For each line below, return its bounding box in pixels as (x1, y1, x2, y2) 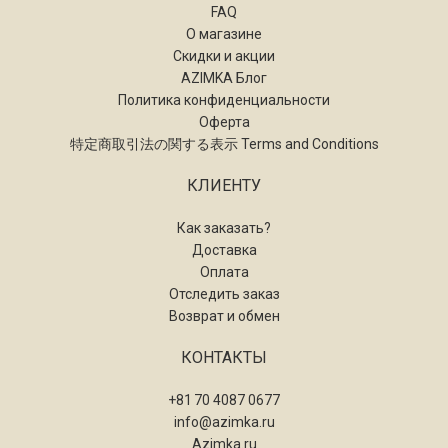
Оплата (199, 264, 249, 281)
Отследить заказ (168, 286, 280, 303)
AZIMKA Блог (181, 70, 267, 87)
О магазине (186, 26, 262, 43)
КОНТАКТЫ (181, 348, 267, 368)
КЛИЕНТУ (187, 176, 261, 196)
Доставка (191, 242, 257, 259)
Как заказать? (177, 220, 271, 237)
